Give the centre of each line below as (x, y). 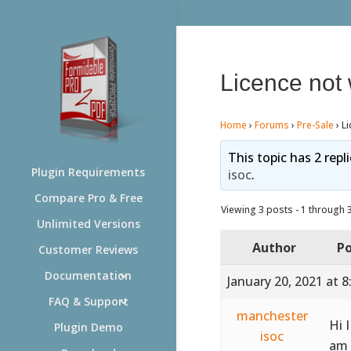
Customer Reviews (88, 250)
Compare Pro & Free (88, 198)
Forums (271, 125)
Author (274, 247)
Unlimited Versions (88, 224)
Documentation (88, 275)
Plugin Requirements (88, 172)
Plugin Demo (88, 327)
